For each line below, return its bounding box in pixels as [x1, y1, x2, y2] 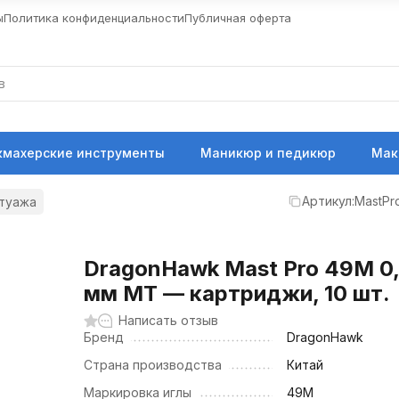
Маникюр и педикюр [200, 145, 336, 160]
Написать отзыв [118, 313, 219, 328]
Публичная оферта [184, 10, 291, 25]
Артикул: [302, 193, 354, 208]
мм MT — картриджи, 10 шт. [84, 281, 391, 306]
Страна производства [84, 357, 223, 372]
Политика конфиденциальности [4, 10, 184, 25]
